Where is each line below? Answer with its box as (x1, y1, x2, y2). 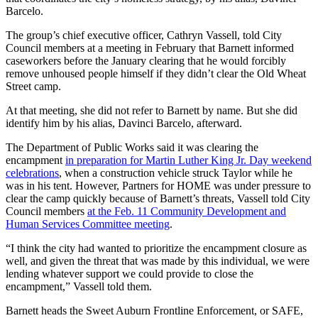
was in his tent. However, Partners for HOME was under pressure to (6, 180, 311, 192)
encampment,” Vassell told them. (6, 280, 152, 293)
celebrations (6, 167, 59, 180)
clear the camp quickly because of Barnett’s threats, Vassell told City (6, 192, 310, 205)
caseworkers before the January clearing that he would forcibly (6, 55, 286, 67)
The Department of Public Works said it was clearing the (6, 141, 258, 154)
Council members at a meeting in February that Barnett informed (6, 42, 294, 55)
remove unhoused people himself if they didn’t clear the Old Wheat (6, 67, 306, 80)
